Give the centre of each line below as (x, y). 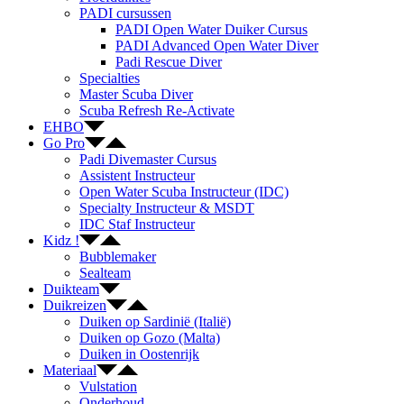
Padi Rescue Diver (169, 62)
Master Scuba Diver (136, 94)
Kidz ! (61, 240)
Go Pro (64, 143)
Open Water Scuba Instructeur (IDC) (184, 192)
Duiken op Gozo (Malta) (150, 338)
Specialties (110, 78)
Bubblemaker (118, 257)
